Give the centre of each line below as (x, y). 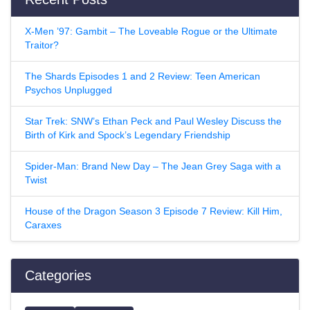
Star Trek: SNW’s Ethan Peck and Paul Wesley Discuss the (153, 121)
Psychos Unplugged (69, 90)
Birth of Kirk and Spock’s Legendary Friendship (128, 135)
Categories (58, 275)
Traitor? (42, 45)
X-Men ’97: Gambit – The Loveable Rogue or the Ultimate (151, 31)
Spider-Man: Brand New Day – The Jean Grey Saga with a (153, 166)
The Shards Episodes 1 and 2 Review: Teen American (143, 76)
